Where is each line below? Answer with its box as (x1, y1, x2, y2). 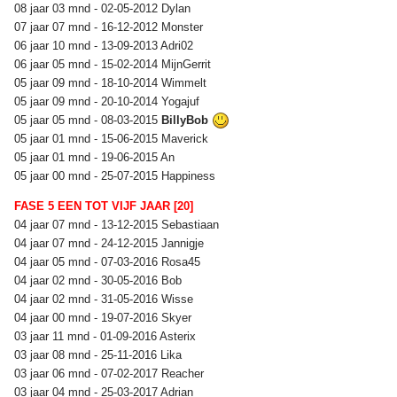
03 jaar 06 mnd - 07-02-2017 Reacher (14, 366, 207, 380)
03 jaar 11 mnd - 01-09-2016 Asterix (14, 329, 199, 343)
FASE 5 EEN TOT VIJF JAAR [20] (14, 198, 193, 213)
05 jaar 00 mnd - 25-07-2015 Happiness (14, 168, 219, 183)
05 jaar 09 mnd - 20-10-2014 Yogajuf (14, 94, 203, 108)
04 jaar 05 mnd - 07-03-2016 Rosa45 (14, 254, 204, 269)
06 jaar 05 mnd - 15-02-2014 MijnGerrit (14, 57, 214, 71)
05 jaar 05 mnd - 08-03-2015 (14, 113, 161, 127)
